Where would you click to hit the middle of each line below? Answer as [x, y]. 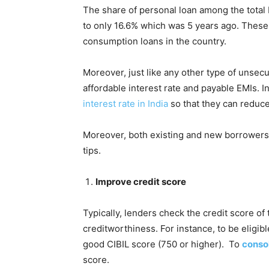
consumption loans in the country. [155, 41]
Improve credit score [142, 181]
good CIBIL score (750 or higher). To [162, 244]
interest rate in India [125, 103]
